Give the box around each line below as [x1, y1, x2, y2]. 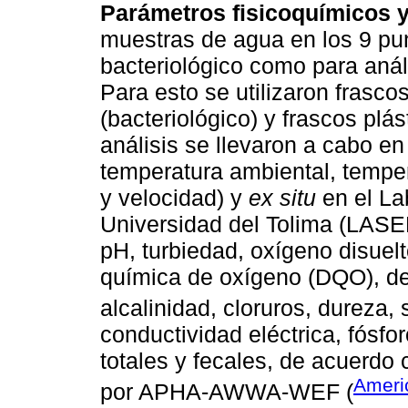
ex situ [249, 184, 316, 210]
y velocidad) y [100, 184, 249, 210]
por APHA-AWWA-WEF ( [100, 379, 353, 405]
